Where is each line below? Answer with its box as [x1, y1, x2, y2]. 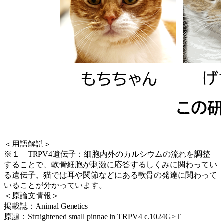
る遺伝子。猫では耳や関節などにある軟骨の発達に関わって [4, 170, 217, 179]
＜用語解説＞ [4, 139, 51, 148]
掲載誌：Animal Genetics [4, 201, 88, 210]
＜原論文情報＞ [4, 191, 59, 200]
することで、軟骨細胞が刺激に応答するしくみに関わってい [4, 160, 217, 169]
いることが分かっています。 [4, 181, 107, 189]
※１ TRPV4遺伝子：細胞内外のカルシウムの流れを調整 [4, 149, 210, 158]
